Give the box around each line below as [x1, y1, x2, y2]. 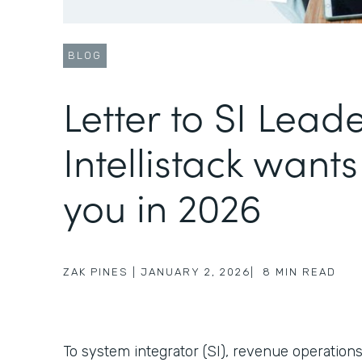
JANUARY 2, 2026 [141, 265, 250, 278]
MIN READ [276, 265, 336, 278]
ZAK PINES [63, 265, 128, 278]
